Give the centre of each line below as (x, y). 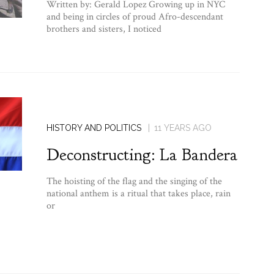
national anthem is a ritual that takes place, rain (138, 193)
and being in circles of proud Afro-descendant (135, 17)
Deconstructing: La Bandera (142, 154)
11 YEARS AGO (183, 128)
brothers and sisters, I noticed (104, 29)
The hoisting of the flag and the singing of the (134, 181)
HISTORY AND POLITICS (94, 128)
